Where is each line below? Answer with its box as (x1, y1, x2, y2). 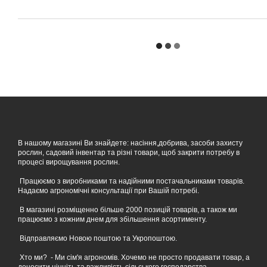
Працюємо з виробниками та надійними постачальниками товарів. (18, 177, 244, 185)
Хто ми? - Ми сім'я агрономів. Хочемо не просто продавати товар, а (18, 253, 250, 262)
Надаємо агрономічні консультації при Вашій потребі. (18, 187, 199, 195)
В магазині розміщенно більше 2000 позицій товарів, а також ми (18, 206, 237, 214)
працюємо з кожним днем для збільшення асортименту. (18, 215, 207, 223)
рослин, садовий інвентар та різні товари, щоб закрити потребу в (18, 148, 240, 157)
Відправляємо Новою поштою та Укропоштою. (18, 234, 177, 243)
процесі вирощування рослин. (18, 158, 120, 166)
